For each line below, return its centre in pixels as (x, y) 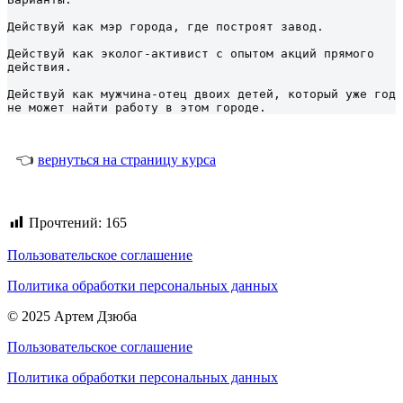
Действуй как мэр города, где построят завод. (166, 26)
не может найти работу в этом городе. (137, 107)
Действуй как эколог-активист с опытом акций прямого (191, 53)
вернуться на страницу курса (127, 159)
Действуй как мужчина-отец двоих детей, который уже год (201, 94)
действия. (40, 67)
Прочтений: (65, 222)
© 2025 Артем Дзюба (72, 317)
